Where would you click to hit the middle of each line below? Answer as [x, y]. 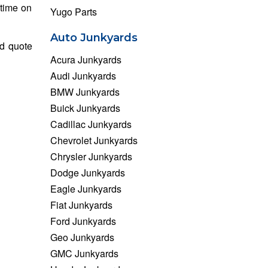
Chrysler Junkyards [91, 156]
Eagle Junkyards [86, 188]
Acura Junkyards [86, 59]
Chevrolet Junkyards [94, 140]
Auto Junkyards [94, 37]
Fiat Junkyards [81, 205]
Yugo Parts [73, 11]
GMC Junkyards [84, 253]
